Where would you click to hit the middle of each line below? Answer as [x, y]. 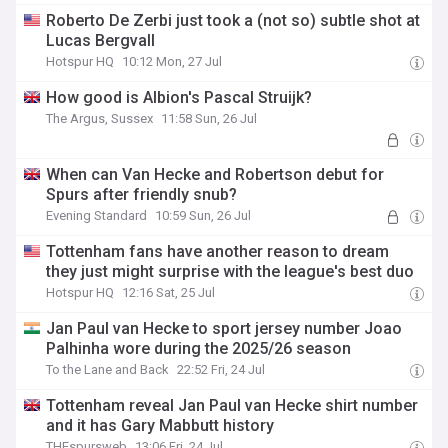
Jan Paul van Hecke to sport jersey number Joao [224, 328]
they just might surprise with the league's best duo [230, 271]
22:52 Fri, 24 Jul [221, 369]
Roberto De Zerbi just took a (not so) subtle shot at [233, 20]
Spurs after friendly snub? [142, 194]
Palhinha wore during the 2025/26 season [199, 348]
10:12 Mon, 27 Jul [172, 61]
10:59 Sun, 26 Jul [203, 215]
